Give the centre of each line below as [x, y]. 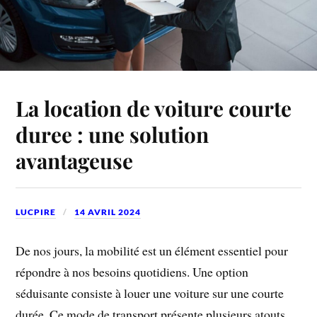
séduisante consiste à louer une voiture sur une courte [150, 293]
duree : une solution [113, 134]
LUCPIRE [36, 212]
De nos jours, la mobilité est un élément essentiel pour [152, 251]
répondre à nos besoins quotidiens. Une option [132, 272]
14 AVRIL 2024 [108, 212]
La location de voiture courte [154, 108]
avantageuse [75, 160]
